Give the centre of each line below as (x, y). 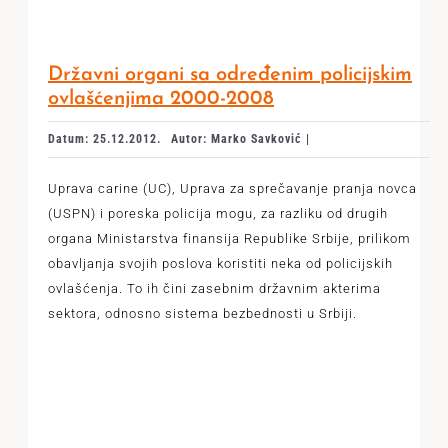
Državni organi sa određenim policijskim (229, 75)
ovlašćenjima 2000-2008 (160, 99)
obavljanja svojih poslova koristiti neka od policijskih (220, 263)
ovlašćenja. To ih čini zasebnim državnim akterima (214, 288)
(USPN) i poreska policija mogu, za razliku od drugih (217, 213)
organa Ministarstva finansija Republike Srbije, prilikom (229, 238)
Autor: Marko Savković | (240, 139)
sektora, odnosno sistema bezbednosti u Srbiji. (202, 313)
